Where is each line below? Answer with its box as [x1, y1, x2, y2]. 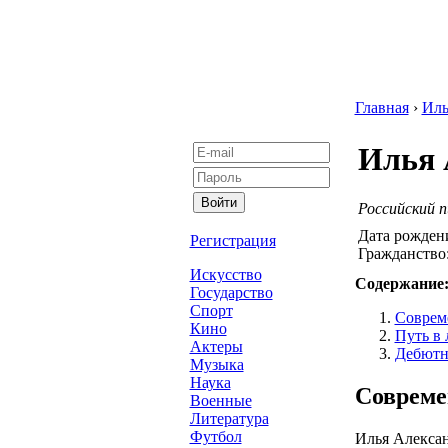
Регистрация [189, 232, 276, 249]
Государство [189, 284, 273, 301]
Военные [189, 392, 252, 409]
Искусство [189, 266, 262, 283]
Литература [189, 410, 269, 427]
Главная [354, 99, 409, 116]
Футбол [189, 428, 242, 445]
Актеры [189, 338, 243, 355]
